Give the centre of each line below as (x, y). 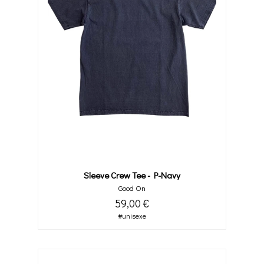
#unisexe (132, 216)
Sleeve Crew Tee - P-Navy (132, 175)
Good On (132, 188)
